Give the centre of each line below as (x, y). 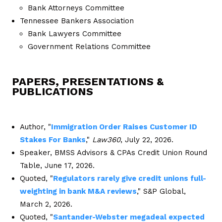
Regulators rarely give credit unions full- (130, 178)
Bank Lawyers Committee (75, 33)
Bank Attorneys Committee (76, 8)
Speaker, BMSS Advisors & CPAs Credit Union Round (113, 152)
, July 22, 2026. (147, 139)
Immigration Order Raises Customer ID (124, 127)
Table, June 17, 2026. (57, 165)
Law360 (106, 139)
